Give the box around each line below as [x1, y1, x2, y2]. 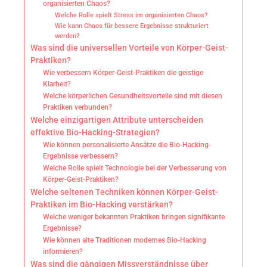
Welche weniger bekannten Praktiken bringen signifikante [43, 213, 225, 222]
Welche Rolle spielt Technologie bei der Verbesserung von [43, 164, 227, 173]
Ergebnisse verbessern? [43, 152, 119, 161]
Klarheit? [43, 80, 72, 89]
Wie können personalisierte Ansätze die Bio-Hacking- [43, 141, 212, 150]
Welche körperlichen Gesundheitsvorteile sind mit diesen [43, 92, 223, 101]
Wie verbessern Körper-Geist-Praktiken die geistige [43, 69, 204, 77]
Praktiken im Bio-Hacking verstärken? [30, 200, 173, 210]
